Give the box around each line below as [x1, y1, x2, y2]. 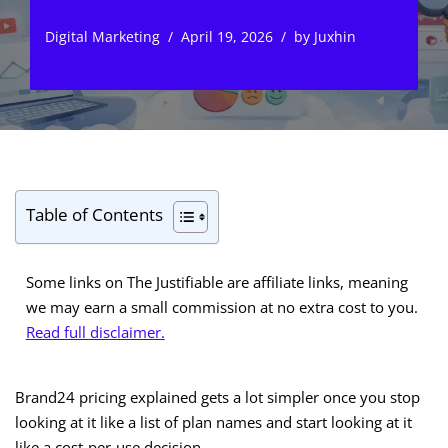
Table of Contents [26, 203, 163, 227]
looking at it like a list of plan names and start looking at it [15, 412, 412, 433]
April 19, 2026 [181, 28, 273, 46]
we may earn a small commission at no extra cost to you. [25, 296, 418, 317]
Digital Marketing [45, 28, 160, 46]
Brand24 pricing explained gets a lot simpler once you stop [15, 387, 420, 408]
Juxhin [314, 28, 356, 46]
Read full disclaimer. [25, 321, 165, 342]
